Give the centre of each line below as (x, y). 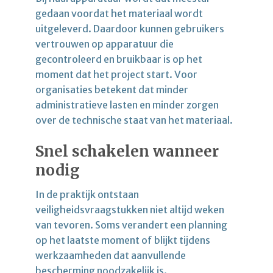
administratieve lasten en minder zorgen (127, 105)
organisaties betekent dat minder (112, 89)
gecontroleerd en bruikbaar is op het (119, 59)
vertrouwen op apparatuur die (105, 44)
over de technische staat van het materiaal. (135, 120)
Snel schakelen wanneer (127, 151)
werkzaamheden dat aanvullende (111, 255)
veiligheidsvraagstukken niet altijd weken (130, 209)
